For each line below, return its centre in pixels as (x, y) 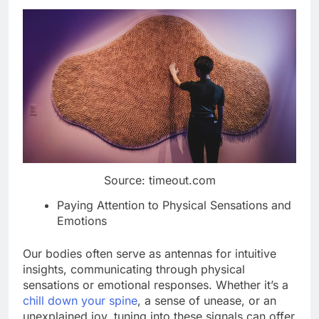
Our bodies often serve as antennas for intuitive (150, 253)
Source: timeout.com (159, 180)
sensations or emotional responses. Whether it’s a (156, 284)
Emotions (82, 220)
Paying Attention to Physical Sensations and (174, 205)
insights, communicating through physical (134, 269)
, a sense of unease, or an (207, 300)
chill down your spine (80, 300)
